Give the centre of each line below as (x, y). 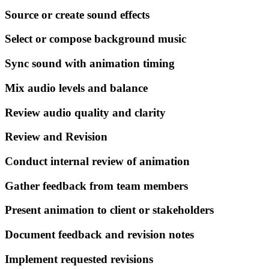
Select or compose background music (95, 39)
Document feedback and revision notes (99, 235)
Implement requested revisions (79, 259)
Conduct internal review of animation (97, 161)
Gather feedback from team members (96, 186)
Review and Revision (56, 137)
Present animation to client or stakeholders (109, 210)
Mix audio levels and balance (76, 88)
